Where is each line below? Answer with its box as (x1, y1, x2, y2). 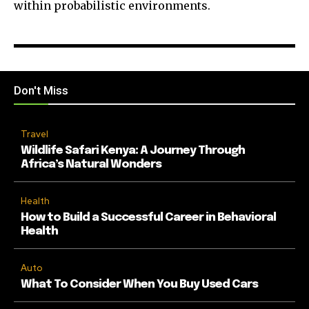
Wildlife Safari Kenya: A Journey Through (21, 144, 245, 157)
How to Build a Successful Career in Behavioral (21, 211, 276, 223)
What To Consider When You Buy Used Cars (21, 278, 258, 290)
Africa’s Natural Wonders (21, 158, 161, 170)
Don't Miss (14, 83, 68, 97)
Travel (21, 128, 48, 140)
